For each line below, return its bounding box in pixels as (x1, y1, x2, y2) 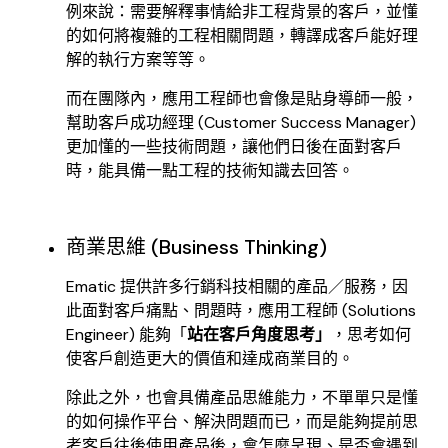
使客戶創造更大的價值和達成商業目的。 (66, 348, 354, 370)
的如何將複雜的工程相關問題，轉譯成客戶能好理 (66, 25, 418, 47)
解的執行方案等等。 (66, 49, 210, 71)
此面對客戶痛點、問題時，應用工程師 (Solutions (66, 300, 416, 322)
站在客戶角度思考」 (187, 324, 331, 346)
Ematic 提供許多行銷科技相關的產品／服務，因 (66, 276, 408, 298)
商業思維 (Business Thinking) (66, 234, 327, 261)
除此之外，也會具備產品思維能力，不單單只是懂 (66, 386, 418, 408)
